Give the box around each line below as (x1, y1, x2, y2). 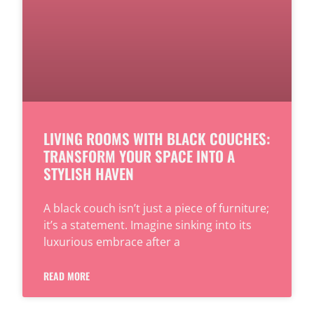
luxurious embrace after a (43, 233, 180, 250)
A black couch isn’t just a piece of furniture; (43, 200, 269, 216)
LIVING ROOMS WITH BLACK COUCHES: (43, 127, 270, 149)
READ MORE (43, 268, 90, 283)
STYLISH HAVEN (43, 162, 134, 184)
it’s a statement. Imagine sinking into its (43, 217, 252, 233)
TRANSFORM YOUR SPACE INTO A (43, 144, 235, 167)
